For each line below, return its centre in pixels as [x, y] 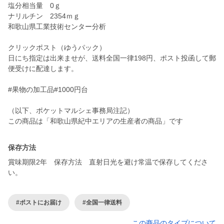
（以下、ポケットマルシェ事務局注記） [71, 111]
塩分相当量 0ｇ [34, 6]
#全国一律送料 [102, 202]
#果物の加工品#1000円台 [48, 90]
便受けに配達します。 [43, 69]
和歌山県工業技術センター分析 [57, 27]
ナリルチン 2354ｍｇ [44, 16]
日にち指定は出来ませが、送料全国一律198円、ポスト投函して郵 [112, 58]
